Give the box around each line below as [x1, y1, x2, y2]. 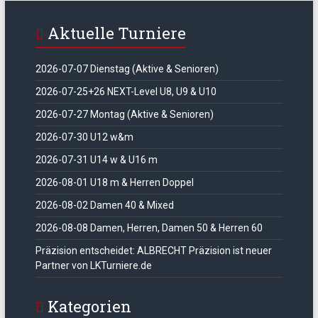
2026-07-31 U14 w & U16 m [35, 154, 158, 165]
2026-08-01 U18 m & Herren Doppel [35, 177, 194, 188]
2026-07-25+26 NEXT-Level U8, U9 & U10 [35, 86, 216, 97]
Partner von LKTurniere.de [35, 260, 152, 271]
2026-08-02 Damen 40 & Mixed [35, 199, 174, 211]
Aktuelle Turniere [47, 23, 186, 43]
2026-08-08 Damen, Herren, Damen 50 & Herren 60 [35, 222, 263, 234]
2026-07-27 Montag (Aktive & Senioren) [35, 109, 214, 120]
